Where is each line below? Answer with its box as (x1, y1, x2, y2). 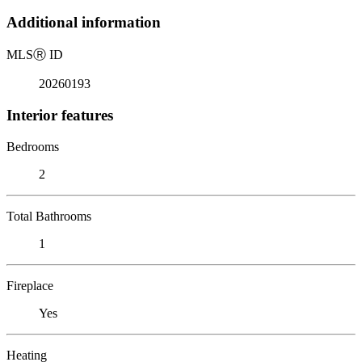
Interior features (6, 106, 113, 124)
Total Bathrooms (6, 208, 91, 223)
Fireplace (6, 278, 53, 293)
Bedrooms (6, 139, 59, 154)
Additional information (6, 14, 161, 32)
